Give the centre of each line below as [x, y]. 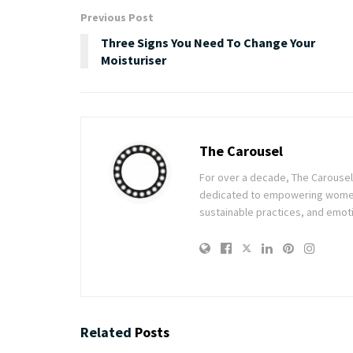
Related [106, 332]
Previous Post [117, 17]
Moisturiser [134, 59]
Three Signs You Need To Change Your [208, 42]
